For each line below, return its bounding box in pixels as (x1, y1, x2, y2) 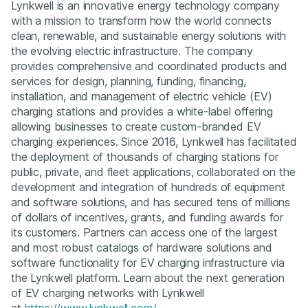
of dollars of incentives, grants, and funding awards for (11, 210, 284, 224)
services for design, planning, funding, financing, (11, 74, 246, 88)
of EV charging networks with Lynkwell (11, 285, 205, 300)
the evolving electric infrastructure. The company (11, 43, 254, 58)
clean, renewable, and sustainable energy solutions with (11, 28, 287, 43)
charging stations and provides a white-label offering (11, 104, 273, 118)
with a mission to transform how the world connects (11, 13, 272, 27)
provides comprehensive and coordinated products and (11, 58, 287, 73)
